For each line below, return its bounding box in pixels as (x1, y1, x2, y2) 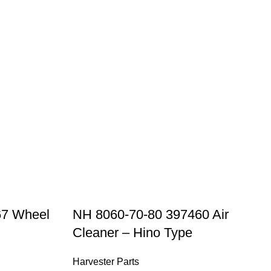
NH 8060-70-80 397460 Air (73, 206, 229, 222)
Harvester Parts (73, 256, 140, 267)
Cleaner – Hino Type (73, 224, 193, 240)
